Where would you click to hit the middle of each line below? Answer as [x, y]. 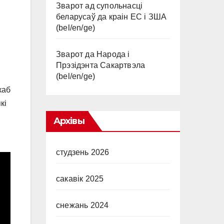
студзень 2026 [83, 152]
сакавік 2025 [80, 179]
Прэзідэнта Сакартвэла [101, 65]
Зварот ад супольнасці [99, 6]
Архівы [69, 121]
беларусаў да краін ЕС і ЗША [111, 17]
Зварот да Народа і [93, 54]
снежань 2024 [82, 205]
